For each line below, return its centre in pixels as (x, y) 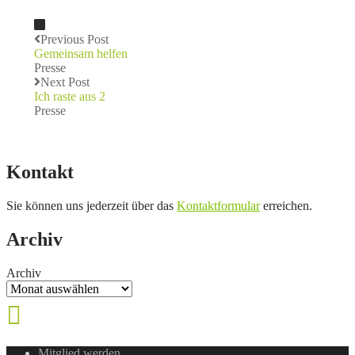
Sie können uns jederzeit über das (92, 206)
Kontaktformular (218, 206)
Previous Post (74, 40)
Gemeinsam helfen (81, 54)
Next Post (65, 82)
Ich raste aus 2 (70, 97)
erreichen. (286, 206)
